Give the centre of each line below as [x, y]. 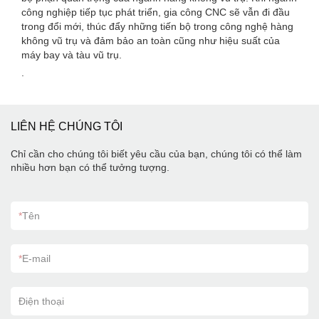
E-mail [36, 258]
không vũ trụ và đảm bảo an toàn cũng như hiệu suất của [151, 41]
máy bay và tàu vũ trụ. [72, 55]
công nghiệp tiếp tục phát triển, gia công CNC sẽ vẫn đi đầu [156, 12]
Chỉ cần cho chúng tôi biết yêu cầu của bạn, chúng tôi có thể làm [156, 154]
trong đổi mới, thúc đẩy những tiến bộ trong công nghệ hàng [157, 26]
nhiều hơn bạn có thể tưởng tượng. [90, 167]
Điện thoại [41, 301]
